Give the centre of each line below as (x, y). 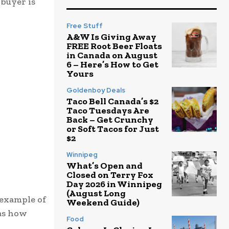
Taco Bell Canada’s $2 (112, 101)
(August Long (96, 193)
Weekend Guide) (103, 202)
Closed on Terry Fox (110, 175)
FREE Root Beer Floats (114, 46)
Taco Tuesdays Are (108, 110)
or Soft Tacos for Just (113, 129)
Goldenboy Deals (96, 90)
